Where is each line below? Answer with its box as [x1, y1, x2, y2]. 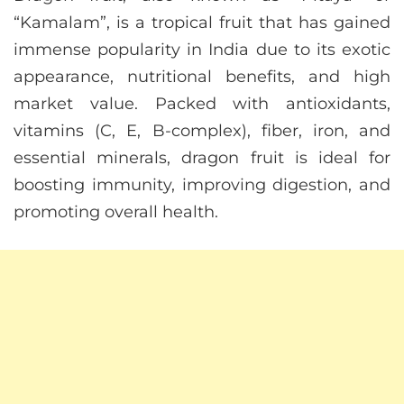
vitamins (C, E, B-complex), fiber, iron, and [14, 121, 390, 142]
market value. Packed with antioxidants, [14, 94, 390, 115]
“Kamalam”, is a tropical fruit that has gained [14, 13, 390, 33]
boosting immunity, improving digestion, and [14, 175, 390, 196]
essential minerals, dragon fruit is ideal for [14, 148, 390, 169]
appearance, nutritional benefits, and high [14, 67, 390, 87]
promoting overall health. [14, 202, 218, 223]
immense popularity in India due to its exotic [14, 40, 390, 60]
